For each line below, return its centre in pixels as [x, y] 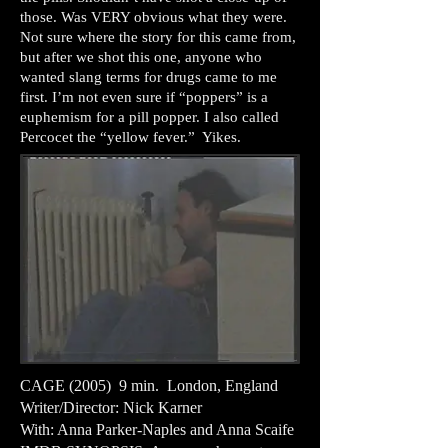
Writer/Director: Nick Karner [111, 407]
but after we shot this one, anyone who [141, 57]
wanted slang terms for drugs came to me [148, 77]
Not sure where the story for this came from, [158, 37]
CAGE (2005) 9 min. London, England [149, 385]
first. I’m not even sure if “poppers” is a [144, 97]
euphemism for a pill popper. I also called [149, 117]
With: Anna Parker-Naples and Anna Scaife [157, 429]
